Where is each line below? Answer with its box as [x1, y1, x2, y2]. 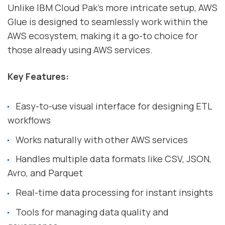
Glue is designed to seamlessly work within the [8, 15, 208, 28]
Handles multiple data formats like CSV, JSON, [15, 153, 211, 165]
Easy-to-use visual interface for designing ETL [15, 99, 212, 112]
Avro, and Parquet [8, 167, 83, 179]
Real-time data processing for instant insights [15, 186, 213, 199]
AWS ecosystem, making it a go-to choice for [8, 29, 198, 42]
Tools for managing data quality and [15, 205, 169, 218]
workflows [8, 114, 51, 126]
